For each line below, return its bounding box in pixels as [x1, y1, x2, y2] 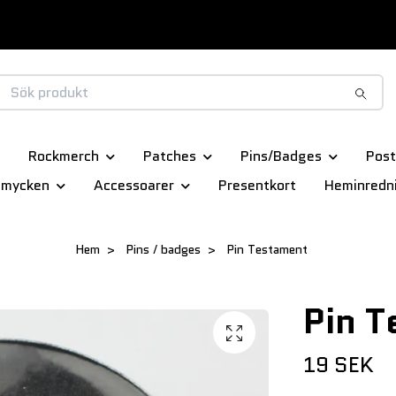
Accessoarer [93, 175, 174, 196]
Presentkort [217, 175, 296, 196]
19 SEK [302, 349, 374, 381]
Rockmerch [27, 146, 99, 167]
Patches [142, 146, 196, 167]
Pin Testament [222, 240, 308, 259]
